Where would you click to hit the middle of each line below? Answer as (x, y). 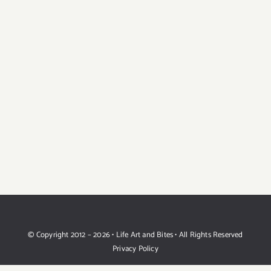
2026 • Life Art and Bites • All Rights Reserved (168, 235)
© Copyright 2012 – (61, 235)
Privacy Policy (135, 249)
